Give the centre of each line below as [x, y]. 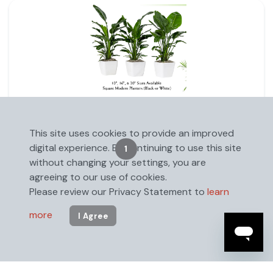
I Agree [93, 216]
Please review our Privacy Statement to [118, 192]
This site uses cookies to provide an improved [132, 133]
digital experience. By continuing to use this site [135, 148]
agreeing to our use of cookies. [98, 177]
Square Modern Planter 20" [77, 112]
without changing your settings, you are [118, 163]
